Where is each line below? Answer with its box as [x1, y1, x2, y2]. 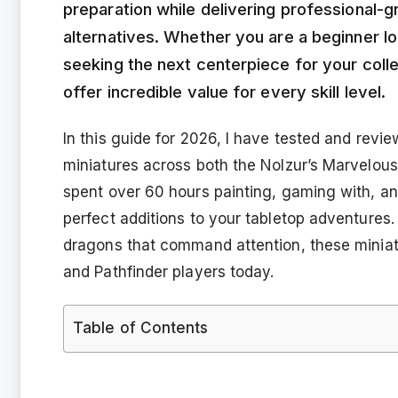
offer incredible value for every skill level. [63, 81, 386, 101]
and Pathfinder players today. [63, 262, 275, 281]
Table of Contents [73, 318, 209, 337]
